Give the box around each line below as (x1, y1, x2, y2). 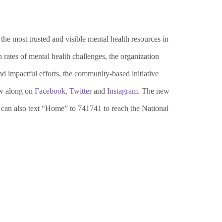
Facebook (35, 87, 65, 95)
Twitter (69, 87, 92, 95)
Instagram (107, 87, 138, 95)
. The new (138, 87, 169, 95)
